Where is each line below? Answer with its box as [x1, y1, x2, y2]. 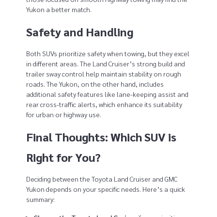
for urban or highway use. [26, 110, 101, 119]
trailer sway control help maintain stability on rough [26, 69, 181, 78]
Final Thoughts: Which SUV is [26, 129, 176, 144]
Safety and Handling [26, 24, 133, 39]
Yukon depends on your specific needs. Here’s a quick [26, 185, 185, 194]
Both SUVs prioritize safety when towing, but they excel [26, 49, 189, 58]
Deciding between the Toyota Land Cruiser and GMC [26, 174, 177, 184]
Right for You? [26, 150, 101, 165]
